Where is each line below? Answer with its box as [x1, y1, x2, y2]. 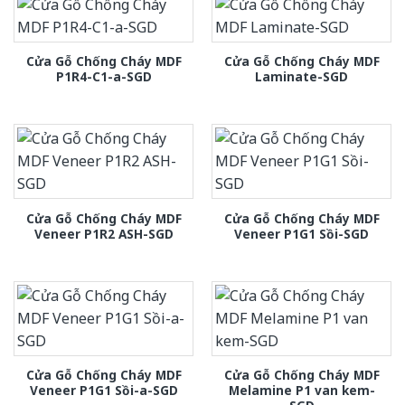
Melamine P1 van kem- [228, 381, 375, 400]
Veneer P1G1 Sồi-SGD [234, 224, 369, 242]
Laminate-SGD [255, 68, 348, 85]
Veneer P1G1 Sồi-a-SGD [29, 381, 178, 400]
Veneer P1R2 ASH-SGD [33, 224, 174, 242]
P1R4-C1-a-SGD [55, 68, 152, 85]
